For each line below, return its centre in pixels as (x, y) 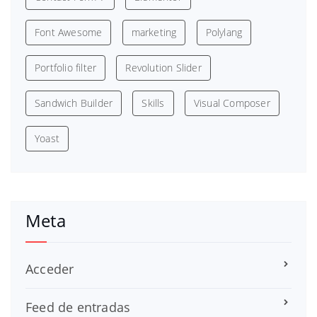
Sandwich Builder (74, 103)
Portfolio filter (66, 67)
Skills (153, 103)
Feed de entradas (78, 307)
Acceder (50, 269)
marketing (154, 32)
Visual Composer (232, 103)
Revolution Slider (163, 67)
